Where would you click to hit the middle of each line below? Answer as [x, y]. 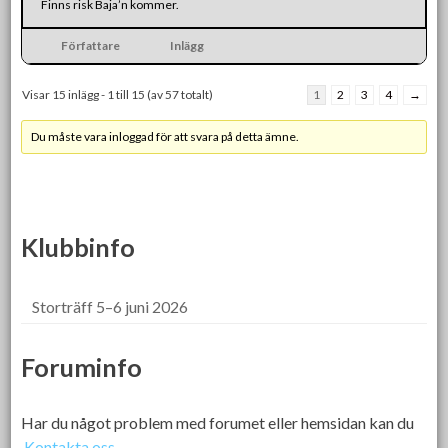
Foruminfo [82, 366]
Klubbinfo [78, 246]
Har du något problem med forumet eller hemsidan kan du [218, 422]
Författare [90, 45]
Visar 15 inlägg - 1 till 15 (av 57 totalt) [118, 94]
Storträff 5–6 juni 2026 [110, 306]
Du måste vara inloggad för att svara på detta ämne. [165, 136]
